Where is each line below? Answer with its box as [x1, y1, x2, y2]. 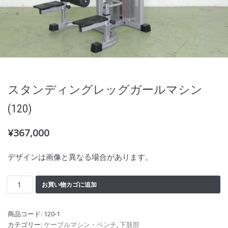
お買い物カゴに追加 [41, 180, 97, 189]
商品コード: [8, 209, 44, 219]
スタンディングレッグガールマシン [8, 83, 203, 97]
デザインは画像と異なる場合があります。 [8, 152, 153, 162]
